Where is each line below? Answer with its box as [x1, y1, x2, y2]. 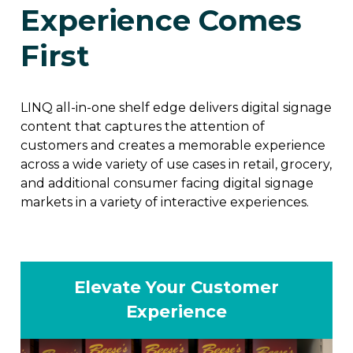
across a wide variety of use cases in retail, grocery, [20, 156, 332, 172]
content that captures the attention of [20, 118, 265, 134]
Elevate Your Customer [74, 276, 279, 297]
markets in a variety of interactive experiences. [20, 194, 309, 210]
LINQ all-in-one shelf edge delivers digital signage [20, 99, 332, 115]
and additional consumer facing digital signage [20, 175, 314, 191]
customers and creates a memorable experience [20, 137, 325, 153]
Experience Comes [20, 2, 302, 38]
